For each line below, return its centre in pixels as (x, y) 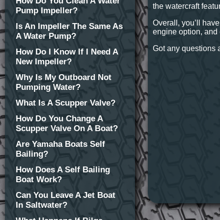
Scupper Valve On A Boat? (67, 128)
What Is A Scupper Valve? (66, 103)
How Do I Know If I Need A (67, 52)
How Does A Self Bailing (63, 170)
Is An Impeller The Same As (69, 26)
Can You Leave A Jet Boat (66, 195)
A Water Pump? (46, 36)
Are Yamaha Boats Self (60, 144)
